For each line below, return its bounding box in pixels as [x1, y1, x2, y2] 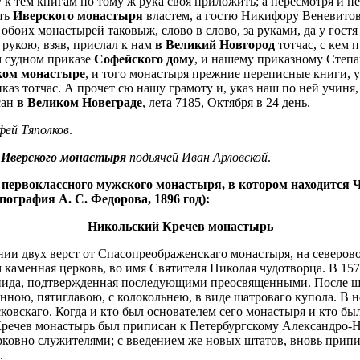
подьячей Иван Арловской [126, 149, 268, 164]
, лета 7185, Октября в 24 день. [142, 95, 310, 109]
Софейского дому [94, 51, 194, 66]
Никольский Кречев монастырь [87, 219, 273, 233]
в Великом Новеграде [17, 95, 142, 109]
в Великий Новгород [155, 37, 275, 51]
